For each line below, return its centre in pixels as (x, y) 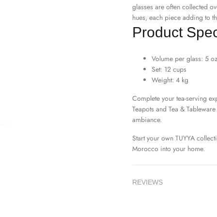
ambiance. (147, 120)
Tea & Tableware (192, 109)
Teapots (143, 109)
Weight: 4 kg (170, 80)
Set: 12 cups (169, 69)
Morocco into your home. (169, 149)
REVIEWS (147, 182)
